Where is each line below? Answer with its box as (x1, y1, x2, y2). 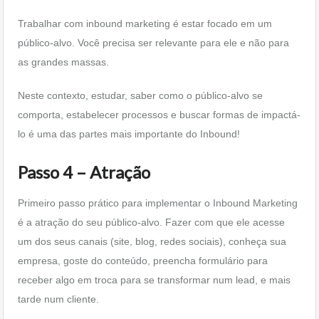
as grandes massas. (18, 56, 109, 68)
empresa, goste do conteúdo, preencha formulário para (18, 255, 268, 266)
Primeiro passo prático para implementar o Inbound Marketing (18, 197, 298, 209)
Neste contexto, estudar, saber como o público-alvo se (18, 90, 263, 101)
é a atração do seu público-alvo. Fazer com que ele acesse (18, 216, 285, 228)
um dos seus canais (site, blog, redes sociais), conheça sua (18, 236, 286, 247)
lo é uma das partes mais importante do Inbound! (18, 128, 240, 140)
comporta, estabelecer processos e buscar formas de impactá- (18, 109, 300, 120)
